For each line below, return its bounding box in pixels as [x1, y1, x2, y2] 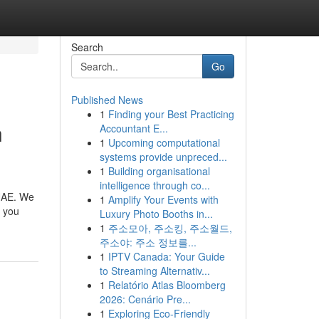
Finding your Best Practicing [108, 107, 234, 121]
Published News [70, 93, 143, 107]
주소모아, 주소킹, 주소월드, [108, 221, 232, 235]
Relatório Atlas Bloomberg [108, 278, 226, 292]
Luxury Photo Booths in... [99, 206, 213, 221]
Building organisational [108, 164, 210, 178]
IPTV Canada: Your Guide [108, 249, 225, 263]
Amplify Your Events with [108, 192, 219, 206]
